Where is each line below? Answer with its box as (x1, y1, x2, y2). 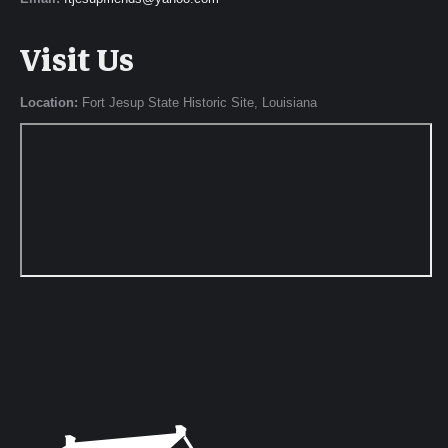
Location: (20, 95, 78, 111)
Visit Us (20, 34, 134, 88)
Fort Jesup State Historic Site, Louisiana (78, 95, 317, 111)
